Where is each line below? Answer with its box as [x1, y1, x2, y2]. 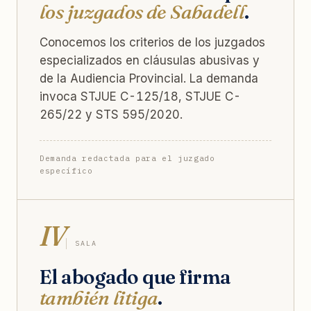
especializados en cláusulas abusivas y [40, 53, 260, 67]
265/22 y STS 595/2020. [40, 107, 183, 121]
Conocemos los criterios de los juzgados [40, 35, 265, 49]
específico [40, 165, 93, 176]
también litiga [40, 285, 158, 310]
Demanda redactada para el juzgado [40, 153, 215, 163]
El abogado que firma [40, 264, 231, 289]
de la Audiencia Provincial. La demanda [40, 71, 258, 85]
